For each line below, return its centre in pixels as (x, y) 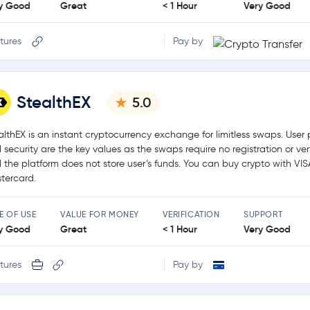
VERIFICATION (191, 215)
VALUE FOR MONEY (100, 215)
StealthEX (54, 103)
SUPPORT (263, 215)
